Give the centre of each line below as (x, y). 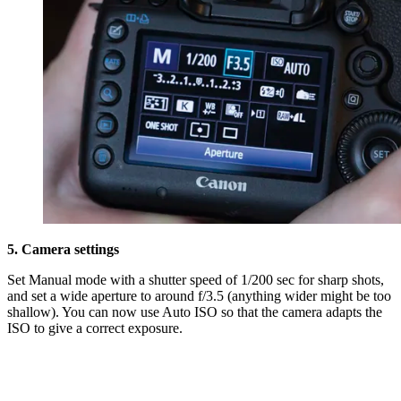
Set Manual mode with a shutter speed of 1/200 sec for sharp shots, (196, 280)
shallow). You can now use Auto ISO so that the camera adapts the (195, 312)
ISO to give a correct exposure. (95, 328)
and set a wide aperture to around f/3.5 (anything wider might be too (199, 296)
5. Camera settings (63, 250)
